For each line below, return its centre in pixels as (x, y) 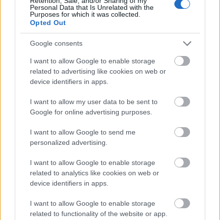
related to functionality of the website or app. (99, 213)
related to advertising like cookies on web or (98, 71)
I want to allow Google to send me (83, 132)
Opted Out (48, 22)
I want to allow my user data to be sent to (94, 101)
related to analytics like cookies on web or (95, 173)
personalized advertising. (69, 142)
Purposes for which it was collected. (85, 14)
